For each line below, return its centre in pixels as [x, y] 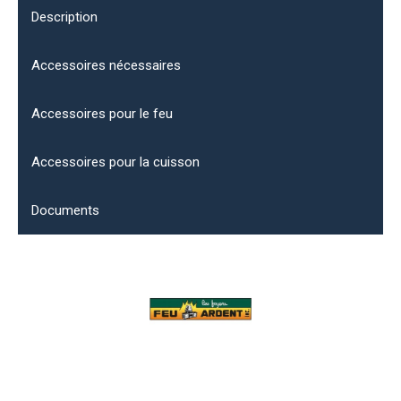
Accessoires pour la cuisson [115, 162]
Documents [65, 210]
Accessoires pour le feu [102, 113]
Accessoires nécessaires [106, 65]
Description [64, 17]
